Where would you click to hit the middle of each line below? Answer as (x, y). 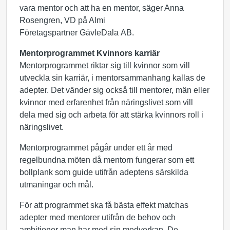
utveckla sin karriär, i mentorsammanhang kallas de (112, 78)
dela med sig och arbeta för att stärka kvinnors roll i (111, 115)
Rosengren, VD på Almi (62, 20)
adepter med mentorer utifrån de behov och (98, 217)
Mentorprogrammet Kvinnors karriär (90, 53)
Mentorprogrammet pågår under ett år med (96, 148)
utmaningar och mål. (57, 185)
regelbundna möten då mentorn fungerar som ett (107, 160)
